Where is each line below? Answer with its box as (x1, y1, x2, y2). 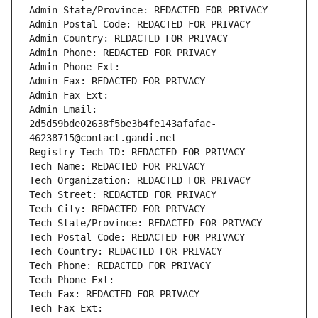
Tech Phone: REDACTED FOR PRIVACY (29, 260, 211, 272)
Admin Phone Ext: (29, 61, 120, 73)
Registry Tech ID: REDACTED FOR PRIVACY (29, 146, 245, 158)
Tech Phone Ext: (29, 274, 114, 286)
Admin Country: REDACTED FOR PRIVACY (29, 33, 228, 45)
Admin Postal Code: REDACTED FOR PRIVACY (29, 18, 251, 31)
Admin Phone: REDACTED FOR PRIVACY (29, 47, 216, 59)
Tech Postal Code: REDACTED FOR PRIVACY (29, 231, 245, 243)
